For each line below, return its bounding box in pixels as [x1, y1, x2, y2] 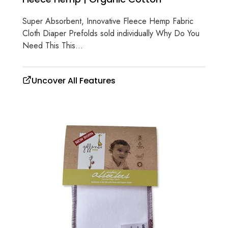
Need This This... [22, 40, 83, 52]
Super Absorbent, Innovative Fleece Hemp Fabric [22, 15, 193, 27]
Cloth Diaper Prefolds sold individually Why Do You [22, 27, 199, 40]
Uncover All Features [32, 75, 116, 87]
